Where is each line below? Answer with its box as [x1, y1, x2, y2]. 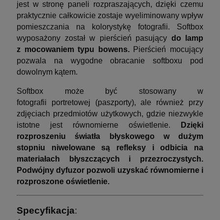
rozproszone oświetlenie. [17, 177, 110, 186]
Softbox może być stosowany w [17, 86, 203, 95]
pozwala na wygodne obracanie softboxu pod [17, 56, 203, 65]
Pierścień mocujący [129, 45, 204, 54]
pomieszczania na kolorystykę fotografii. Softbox [17, 22, 203, 31]
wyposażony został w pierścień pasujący [17, 33, 171, 42]
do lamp [171, 33, 203, 42]
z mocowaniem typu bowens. [17, 45, 130, 54]
